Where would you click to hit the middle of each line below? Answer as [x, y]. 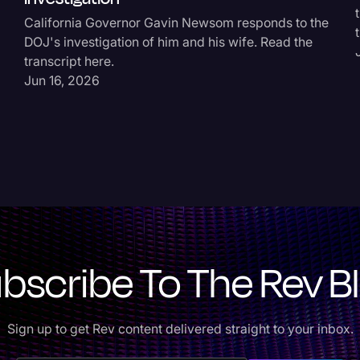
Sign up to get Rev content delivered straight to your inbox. [180, 329]
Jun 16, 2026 [62, 81]
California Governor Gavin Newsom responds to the [177, 23]
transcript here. [70, 61]
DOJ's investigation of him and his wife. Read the [169, 42]
